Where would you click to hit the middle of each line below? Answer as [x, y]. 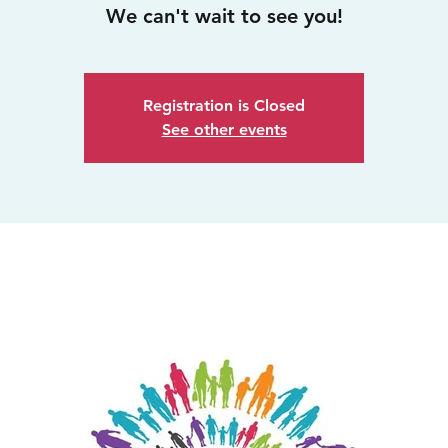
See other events [224, 130]
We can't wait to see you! [224, 16]
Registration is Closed [224, 106]
